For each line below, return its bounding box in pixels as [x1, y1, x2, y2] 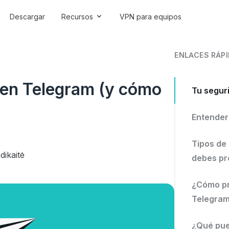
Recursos [61, 12, 93, 21]
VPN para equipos [120, 12, 181, 21]
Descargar [10, 12, 45, 21]
